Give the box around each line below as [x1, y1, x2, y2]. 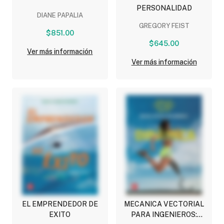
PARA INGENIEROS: [131, 210, 197, 219]
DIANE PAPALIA [36, 11, 83, 19]
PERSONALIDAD [136, 4, 192, 12]
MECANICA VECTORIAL [124, 200, 204, 208]
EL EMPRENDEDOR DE [21, 200, 98, 208]
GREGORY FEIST [138, 22, 189, 30]
